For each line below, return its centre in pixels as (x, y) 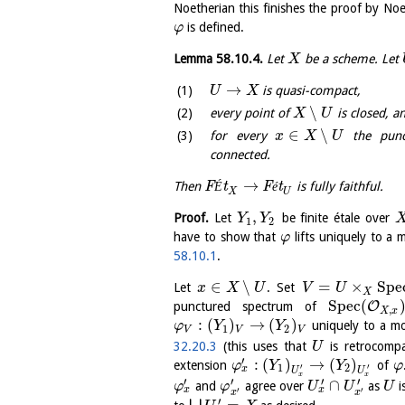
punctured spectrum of (251, 307)
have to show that (227, 237)
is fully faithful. (339, 187)
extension (203, 365)
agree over (274, 386)
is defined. (214, 27)
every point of (251, 113)
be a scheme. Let (351, 58)
